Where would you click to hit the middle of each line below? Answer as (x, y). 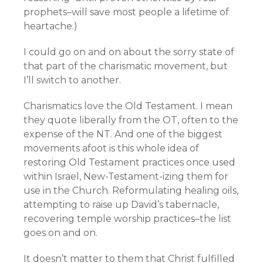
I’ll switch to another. (72, 80)
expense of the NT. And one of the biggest (123, 134)
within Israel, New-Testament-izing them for (126, 176)
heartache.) (50, 26)
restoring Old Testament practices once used (129, 162)
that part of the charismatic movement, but (126, 66)
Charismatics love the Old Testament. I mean (128, 106)
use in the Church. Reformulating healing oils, (131, 190)
